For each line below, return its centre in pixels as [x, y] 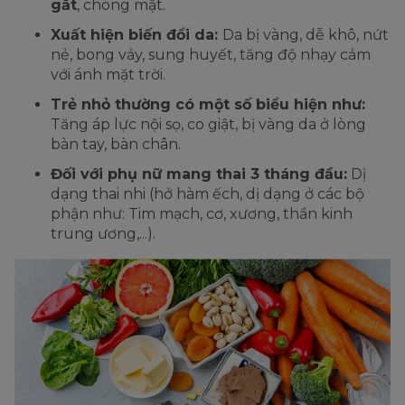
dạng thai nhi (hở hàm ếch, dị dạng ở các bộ [207, 194]
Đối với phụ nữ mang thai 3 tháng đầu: [199, 174]
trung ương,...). [103, 234]
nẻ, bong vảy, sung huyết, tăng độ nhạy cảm [211, 55]
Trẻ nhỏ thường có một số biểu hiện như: [208, 105]
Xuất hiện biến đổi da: [137, 35]
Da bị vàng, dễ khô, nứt [306, 35]
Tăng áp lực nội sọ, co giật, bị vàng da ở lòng [208, 125]
